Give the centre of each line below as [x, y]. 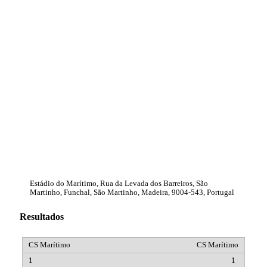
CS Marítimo [218, 245]
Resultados [42, 216]
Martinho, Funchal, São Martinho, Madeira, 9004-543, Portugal [132, 192]
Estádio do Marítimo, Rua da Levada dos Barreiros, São [119, 183]
